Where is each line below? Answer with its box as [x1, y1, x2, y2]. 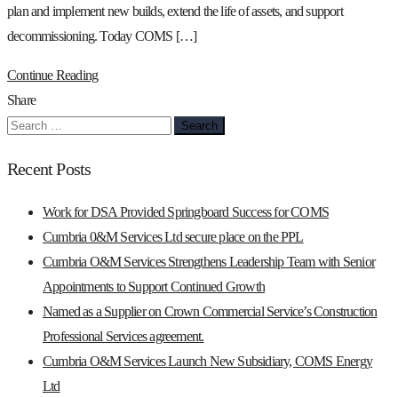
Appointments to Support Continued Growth [43, 278, 265, 294]
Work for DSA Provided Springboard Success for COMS [43, 203, 330, 219]
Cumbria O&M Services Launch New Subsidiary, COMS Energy [43, 353, 373, 369]
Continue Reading [7, 67, 99, 83]
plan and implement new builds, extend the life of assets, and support [7, 3, 343, 19]
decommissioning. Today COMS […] [7, 28, 197, 44]
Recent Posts [7, 158, 92, 179]
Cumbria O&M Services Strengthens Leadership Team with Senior [43, 253, 376, 269]
